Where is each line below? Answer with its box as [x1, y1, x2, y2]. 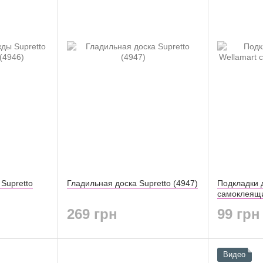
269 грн [67, 205, 117, 222]
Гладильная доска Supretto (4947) [67, 178, 198, 188]
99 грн [217, 205, 260, 222]
